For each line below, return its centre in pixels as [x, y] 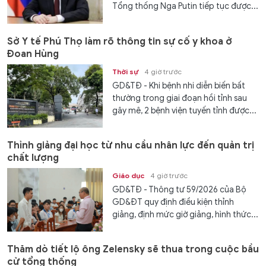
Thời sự [126, 71]
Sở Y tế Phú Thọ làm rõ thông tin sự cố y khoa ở [120, 41]
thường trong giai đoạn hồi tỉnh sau [180, 98]
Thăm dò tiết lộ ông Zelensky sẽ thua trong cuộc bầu [133, 250]
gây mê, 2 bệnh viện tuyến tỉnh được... [185, 110]
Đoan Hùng [33, 54]
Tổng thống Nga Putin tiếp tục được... [186, 7]
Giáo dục [129, 175]
